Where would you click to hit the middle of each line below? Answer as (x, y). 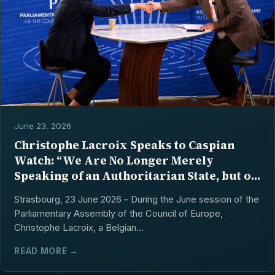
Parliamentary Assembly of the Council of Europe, (119, 213)
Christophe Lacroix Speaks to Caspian (125, 145)
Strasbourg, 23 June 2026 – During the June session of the (137, 199)
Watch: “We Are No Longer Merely (114, 161)
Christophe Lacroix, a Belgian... (79, 227)
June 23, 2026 (43, 126)
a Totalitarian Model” (76, 192)
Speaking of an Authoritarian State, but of (135, 176)
